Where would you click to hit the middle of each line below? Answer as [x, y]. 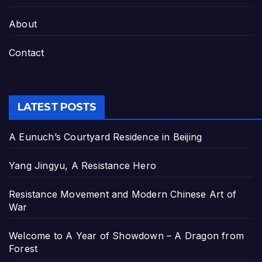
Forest [23, 249]
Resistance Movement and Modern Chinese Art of [123, 194]
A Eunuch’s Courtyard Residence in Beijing [106, 137]
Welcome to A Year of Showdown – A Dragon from [127, 236]
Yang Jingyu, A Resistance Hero [82, 166]
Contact [27, 52]
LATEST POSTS [57, 107]
